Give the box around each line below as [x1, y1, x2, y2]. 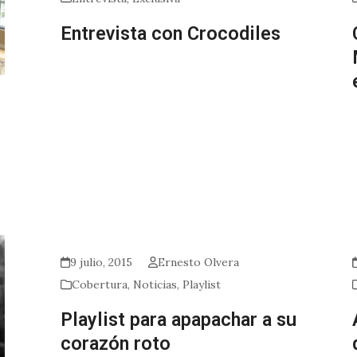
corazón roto [60, 331, 171, 355]
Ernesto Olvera [158, 254, 240, 269]
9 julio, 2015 [69, 254, 132, 269]
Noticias [132, 277, 177, 292]
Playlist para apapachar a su [60, 308, 296, 331]
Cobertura [71, 277, 127, 292]
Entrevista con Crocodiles [60, 22, 280, 45]
